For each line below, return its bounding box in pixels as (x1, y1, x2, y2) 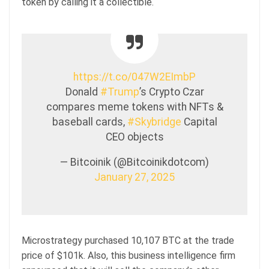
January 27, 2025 (94, 171, 175, 183)
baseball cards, (52, 115, 127, 128)
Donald (65, 85, 100, 98)
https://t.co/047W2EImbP (73, 70, 196, 83)
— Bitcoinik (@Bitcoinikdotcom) (60, 156, 209, 168)
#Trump (100, 85, 139, 98)
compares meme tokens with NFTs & (46, 100, 223, 113)
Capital (181, 115, 217, 128)
